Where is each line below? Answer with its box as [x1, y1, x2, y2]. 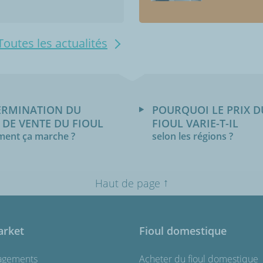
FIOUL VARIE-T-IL [152, 116, 238, 131]
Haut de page [95, 176, 160, 191]
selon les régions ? [152, 130, 233, 143]
